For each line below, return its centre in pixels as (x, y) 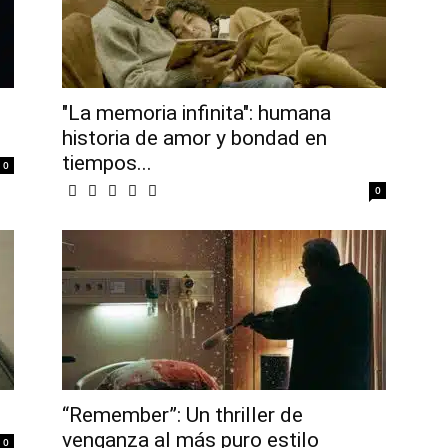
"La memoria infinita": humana (196, 113)
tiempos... (107, 163)
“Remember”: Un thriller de (182, 415)
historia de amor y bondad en (194, 138)
